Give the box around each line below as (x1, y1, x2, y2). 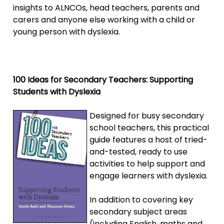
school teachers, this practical (89, 121, 209, 133)
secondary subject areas (89, 205, 187, 217)
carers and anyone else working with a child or (13, 13, 195, 25)
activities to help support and (89, 157, 205, 169)
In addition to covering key (89, 193, 193, 205)
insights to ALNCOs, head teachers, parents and (13, 1, 200, 13)
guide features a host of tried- (89, 133, 208, 145)
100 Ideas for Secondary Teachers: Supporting (13, 73, 193, 85)
